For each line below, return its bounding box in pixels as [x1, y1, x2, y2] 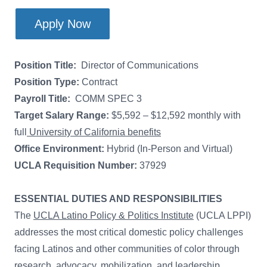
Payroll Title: [14, 94, 73, 104]
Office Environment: [14, 144, 104, 154]
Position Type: [14, 77, 79, 87]
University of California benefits [27, 127, 161, 137]
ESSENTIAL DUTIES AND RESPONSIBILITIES [14, 194, 222, 204]
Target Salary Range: [14, 110, 111, 120]
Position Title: [14, 60, 79, 70]
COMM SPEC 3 [73, 94, 142, 104]
